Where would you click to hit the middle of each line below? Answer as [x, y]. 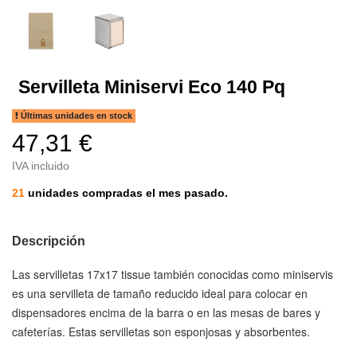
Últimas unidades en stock [76, 115]
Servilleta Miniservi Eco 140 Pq [152, 87]
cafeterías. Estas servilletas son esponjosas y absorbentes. [161, 331]
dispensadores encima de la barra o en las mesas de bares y [166, 312]
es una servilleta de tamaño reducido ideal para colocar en [160, 293]
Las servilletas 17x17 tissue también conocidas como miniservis [173, 274]
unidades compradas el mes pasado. [126, 192]
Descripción [49, 241]
